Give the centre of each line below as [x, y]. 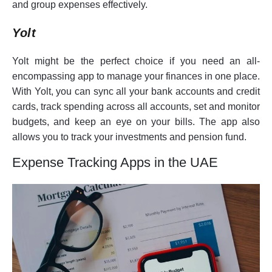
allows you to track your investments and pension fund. [129, 137]
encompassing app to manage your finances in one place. [136, 76]
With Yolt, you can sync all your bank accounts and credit [136, 91]
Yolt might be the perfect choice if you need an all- [136, 61]
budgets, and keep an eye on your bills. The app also [136, 121]
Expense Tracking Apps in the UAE [115, 162]
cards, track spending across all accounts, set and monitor [136, 106]
